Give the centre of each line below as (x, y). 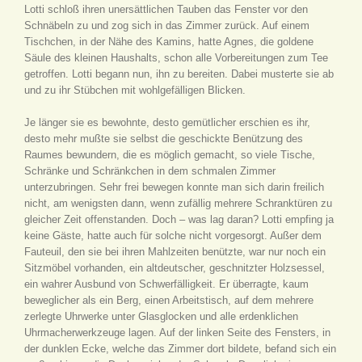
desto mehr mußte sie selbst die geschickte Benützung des (164, 139)
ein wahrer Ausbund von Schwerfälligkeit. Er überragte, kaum (166, 284)
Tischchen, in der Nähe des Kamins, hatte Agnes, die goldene (169, 42)
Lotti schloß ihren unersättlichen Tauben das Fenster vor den (166, 9)
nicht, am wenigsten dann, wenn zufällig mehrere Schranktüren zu (178, 203)
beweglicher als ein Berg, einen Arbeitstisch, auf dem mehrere (169, 300)
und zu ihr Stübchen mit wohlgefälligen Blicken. (135, 90)
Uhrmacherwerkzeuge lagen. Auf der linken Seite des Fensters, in (177, 333)
